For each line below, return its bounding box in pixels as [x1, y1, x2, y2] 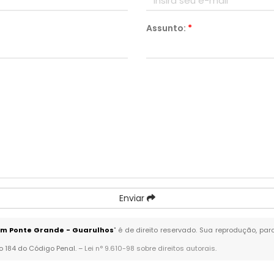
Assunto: [146, 22, 188, 34]
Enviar [119, 192, 147, 204]
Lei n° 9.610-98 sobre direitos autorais [84, 243, 216, 253]
